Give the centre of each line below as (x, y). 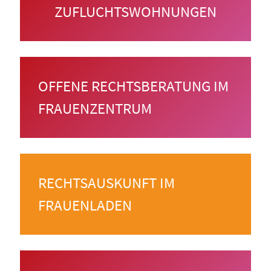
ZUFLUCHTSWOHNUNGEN (135, 12)
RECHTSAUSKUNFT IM (106, 183)
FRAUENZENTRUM (95, 109)
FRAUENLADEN (85, 205)
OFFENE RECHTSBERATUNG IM (133, 86)
